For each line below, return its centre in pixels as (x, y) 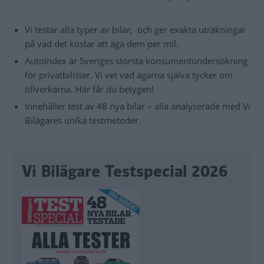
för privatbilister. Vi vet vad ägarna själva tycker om (129, 75)
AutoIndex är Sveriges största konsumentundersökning (136, 60)
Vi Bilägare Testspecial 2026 (125, 171)
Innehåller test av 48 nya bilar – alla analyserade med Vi (138, 106)
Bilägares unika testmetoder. (83, 120)
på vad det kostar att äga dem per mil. (102, 43)
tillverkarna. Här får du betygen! (89, 89)
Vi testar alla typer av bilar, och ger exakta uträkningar (135, 29)
